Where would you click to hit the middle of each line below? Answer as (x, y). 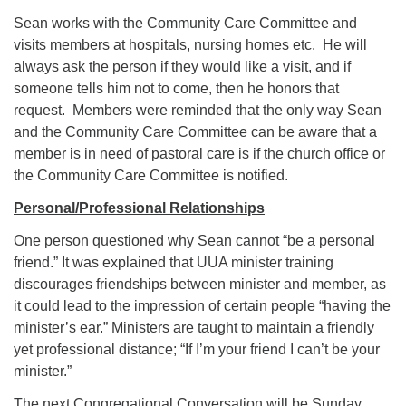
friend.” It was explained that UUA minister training (174, 262)
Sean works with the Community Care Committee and (185, 23)
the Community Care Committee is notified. (151, 175)
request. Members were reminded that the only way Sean (198, 110)
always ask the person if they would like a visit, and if (182, 67)
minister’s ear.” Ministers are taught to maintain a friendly (194, 328)
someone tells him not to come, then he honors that (176, 88)
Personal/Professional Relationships (139, 208)
